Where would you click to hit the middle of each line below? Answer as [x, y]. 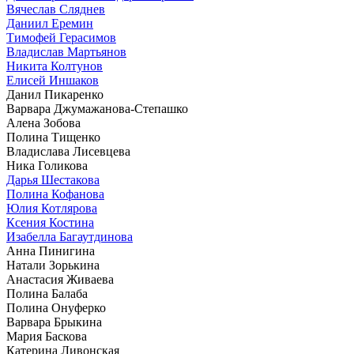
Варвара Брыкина [54, 322]
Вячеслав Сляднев [56, 9]
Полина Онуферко [56, 307]
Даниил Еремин [50, 23]
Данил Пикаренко [55, 94]
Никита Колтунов [55, 66]
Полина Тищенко [53, 137]
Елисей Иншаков [53, 80]
